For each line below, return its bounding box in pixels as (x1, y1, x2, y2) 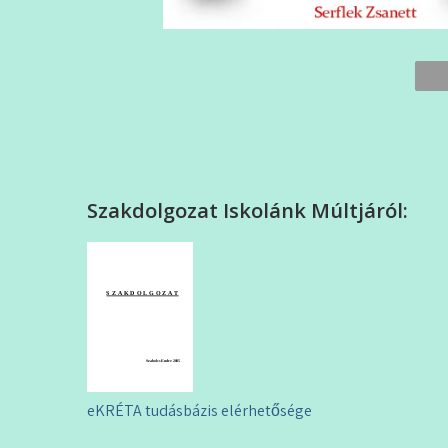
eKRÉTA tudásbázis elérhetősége (87, 400, 312, 421)
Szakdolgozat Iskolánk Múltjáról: (87, 197, 408, 224)
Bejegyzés (86, 394, 219, 432)
